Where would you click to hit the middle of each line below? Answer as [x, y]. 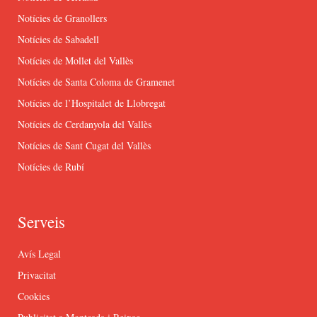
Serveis [41, 221]
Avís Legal [39, 253]
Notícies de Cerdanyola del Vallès [85, 124]
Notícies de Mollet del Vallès [75, 60]
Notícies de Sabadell [58, 39]
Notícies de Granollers [62, 18]
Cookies [34, 296]
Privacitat [37, 275]
